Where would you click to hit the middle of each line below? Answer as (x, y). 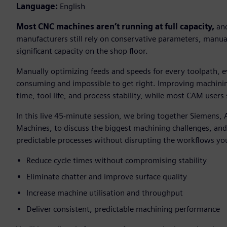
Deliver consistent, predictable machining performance (123, 209)
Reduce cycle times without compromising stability (117, 161)
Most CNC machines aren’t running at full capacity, (115, 27)
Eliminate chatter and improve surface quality (107, 177)
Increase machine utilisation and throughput (105, 193)
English (71, 7)
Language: (37, 7)
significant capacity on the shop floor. (82, 51)
